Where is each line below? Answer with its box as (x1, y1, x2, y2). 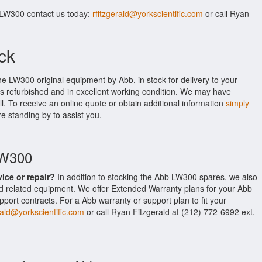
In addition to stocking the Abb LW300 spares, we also (55, 171, 257, 182)
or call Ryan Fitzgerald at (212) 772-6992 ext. (84, 206, 255, 218)
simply (226, 97, 249, 109)
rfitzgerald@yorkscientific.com (92, 8, 203, 19)
